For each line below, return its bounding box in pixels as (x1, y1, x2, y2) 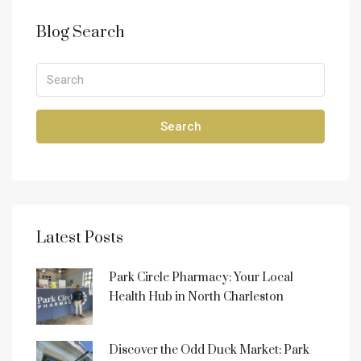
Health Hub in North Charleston (109, 288, 284, 305)
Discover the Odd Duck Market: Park (109, 342, 309, 358)
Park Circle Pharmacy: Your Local (109, 269, 293, 285)
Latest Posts (36, 227, 123, 248)
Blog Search (36, 22, 125, 43)
